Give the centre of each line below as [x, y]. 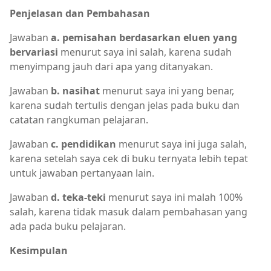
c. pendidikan [83, 144]
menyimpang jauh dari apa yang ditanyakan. [111, 67]
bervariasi [34, 52]
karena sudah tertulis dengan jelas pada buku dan [125, 105]
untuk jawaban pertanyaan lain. [82, 173]
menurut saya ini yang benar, [167, 91]
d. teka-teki [78, 197]
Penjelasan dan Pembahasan [80, 13]
